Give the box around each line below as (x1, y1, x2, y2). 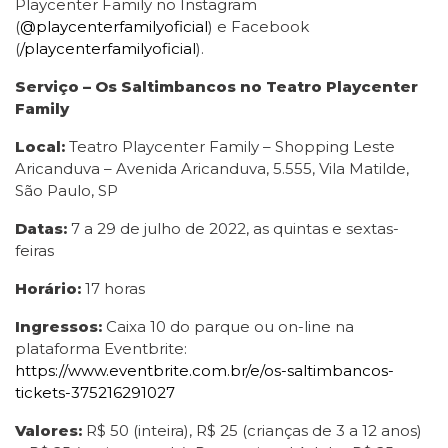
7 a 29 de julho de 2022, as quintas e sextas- (71, 219, 399, 238)
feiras (15, 241, 54, 260)
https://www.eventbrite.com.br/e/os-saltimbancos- (15, 361, 394, 380)
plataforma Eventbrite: (15, 339, 187, 358)
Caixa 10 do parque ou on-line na (106, 317, 354, 336)
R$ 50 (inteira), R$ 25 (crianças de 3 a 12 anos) (82, 421, 422, 440)
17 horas (81, 279, 145, 298)
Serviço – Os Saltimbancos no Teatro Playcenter (15, 77, 418, 96)
